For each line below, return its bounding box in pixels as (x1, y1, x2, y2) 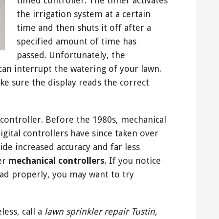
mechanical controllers (8, 155, 105, 166)
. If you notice (105, 155, 161, 166)
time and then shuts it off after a (17, 22, 151, 33)
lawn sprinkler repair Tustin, (44, 206, 157, 217)
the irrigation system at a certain (17, 8, 151, 19)
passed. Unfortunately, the (17, 49, 125, 60)
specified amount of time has (17, 36, 136, 46)
